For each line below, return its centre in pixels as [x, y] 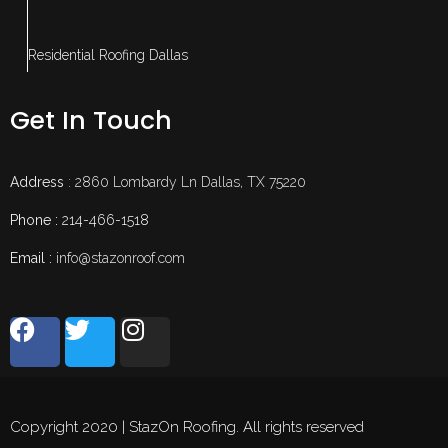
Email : [31, 258]
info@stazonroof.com [118, 258]
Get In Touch [91, 121]
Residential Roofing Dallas [108, 55]
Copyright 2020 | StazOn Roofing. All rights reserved [187, 427]
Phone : [34, 220]
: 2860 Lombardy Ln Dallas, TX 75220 [185, 182]
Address [37, 182]
